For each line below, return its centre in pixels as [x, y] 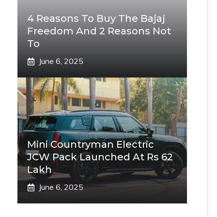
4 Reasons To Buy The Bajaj [96, 18]
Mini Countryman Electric [91, 144]
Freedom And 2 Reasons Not [99, 31]
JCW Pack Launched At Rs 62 [100, 157]
